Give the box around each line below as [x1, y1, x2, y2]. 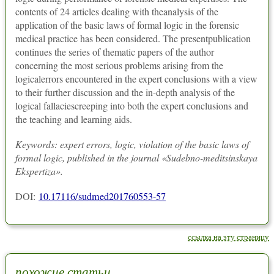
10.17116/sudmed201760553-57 [39, 190, 166, 203]
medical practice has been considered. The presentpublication [15, 32, 251, 45]
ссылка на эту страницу [188, 231, 269, 242]
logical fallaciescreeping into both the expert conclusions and [15, 99, 248, 112]
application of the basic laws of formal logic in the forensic [15, 18, 239, 31]
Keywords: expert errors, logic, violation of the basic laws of [15, 138, 249, 150]
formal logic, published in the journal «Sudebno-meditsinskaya [15, 151, 257, 164]
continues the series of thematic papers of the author [15, 45, 214, 58]
